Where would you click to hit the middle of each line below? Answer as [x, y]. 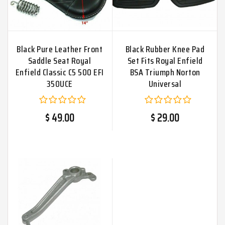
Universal [165, 84]
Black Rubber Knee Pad [165, 49]
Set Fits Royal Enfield [165, 61]
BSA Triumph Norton [165, 72]
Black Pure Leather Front [60, 49]
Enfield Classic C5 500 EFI [60, 72]
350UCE [60, 84]
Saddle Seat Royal [60, 61]
